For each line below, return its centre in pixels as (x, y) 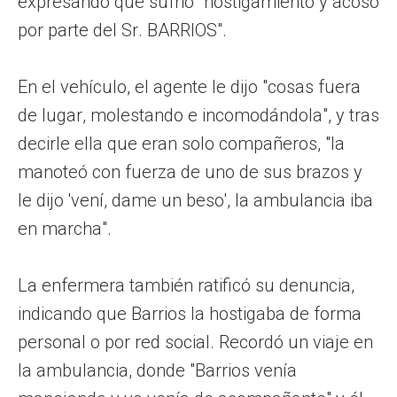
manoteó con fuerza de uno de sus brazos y (190, 171)
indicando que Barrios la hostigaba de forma (190, 313)
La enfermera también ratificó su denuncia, (186, 285)
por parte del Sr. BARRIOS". (122, 30)
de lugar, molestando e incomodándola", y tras (198, 115)
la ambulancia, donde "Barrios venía (157, 370)
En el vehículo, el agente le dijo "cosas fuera (189, 86)
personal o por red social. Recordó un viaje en (195, 342)
